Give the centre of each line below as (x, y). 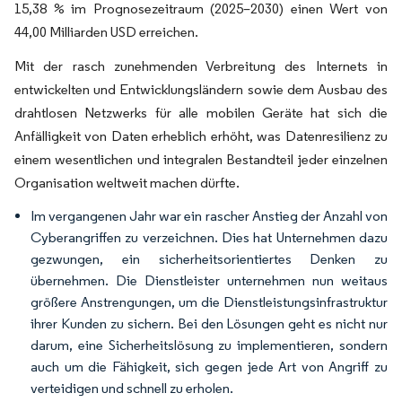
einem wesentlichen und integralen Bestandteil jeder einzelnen (201, 159)
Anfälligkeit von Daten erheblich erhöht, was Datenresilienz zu (201, 136)
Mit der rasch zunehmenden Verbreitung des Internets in (201, 66)
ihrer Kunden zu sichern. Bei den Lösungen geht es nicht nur (209, 323)
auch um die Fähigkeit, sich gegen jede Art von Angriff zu (209, 367)
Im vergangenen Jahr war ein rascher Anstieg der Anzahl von (209, 216)
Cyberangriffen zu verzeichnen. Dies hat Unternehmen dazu (209, 237)
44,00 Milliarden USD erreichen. (106, 32)
